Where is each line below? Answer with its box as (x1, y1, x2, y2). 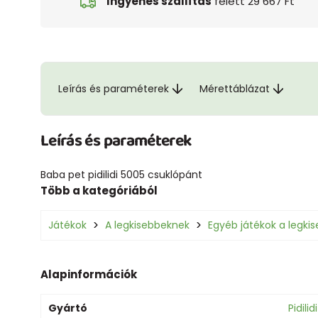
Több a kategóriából (40, 182, 158, 198)
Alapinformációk (40, 266, 137, 282)
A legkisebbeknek (105, 217, 190, 232)
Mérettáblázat (199, 81, 270, 96)
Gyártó (48, 300, 87, 315)
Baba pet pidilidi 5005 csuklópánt (40, 167, 202, 182)
